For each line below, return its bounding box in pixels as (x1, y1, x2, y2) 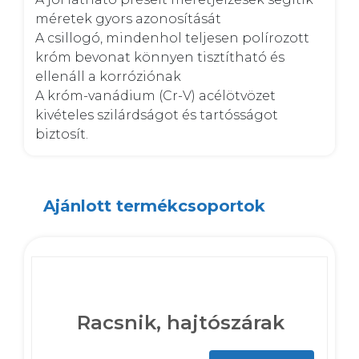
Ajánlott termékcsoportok (43, 196, 265, 216)
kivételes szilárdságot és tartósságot (35, 107, 278, 123)
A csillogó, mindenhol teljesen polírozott (35, 30, 309, 46)
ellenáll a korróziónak (35, 69, 184, 84)
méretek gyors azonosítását (35, 11, 224, 26)
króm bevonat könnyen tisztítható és (35, 50, 284, 65)
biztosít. (35, 127, 88, 142)
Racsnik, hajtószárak (77, 311, 284, 334)
